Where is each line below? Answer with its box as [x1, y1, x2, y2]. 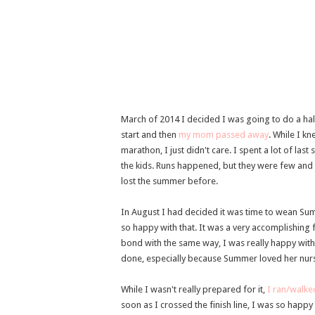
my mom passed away [179, 129, 269, 140]
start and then [121, 129, 179, 140]
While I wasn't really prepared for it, [121, 283, 267, 295]
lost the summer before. [121, 175, 218, 186]
